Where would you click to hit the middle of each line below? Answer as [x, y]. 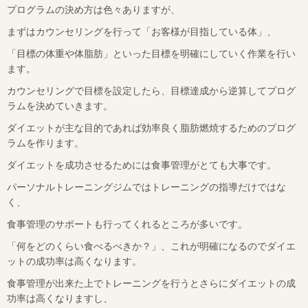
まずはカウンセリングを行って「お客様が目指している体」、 [142, 32]
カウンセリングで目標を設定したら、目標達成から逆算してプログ [151, 91]
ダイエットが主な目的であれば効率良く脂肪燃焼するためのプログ [151, 128]
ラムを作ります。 [45, 143]
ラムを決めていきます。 [60, 106]
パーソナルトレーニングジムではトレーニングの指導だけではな [146, 187]
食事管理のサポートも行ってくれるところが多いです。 [127, 224]
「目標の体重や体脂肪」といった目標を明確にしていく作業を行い [151, 54]
